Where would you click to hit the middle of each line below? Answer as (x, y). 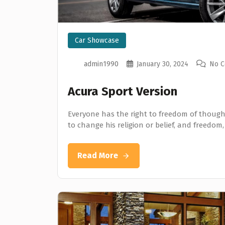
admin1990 (101, 64)
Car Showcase (97, 41)
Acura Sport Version (123, 92)
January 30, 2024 (162, 64)
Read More (98, 156)
